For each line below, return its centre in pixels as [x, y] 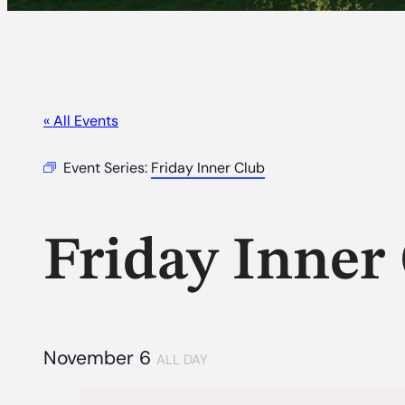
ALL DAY [182, 360]
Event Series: [107, 168]
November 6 [100, 358]
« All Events [81, 121]
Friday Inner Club [208, 168]
